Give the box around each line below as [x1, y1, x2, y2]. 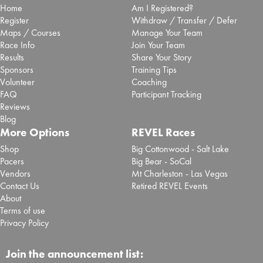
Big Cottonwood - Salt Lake [131, 143, 229, 156]
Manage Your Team [131, 26, 203, 39]
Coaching [131, 76, 167, 89]
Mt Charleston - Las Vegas [131, 167, 228, 180]
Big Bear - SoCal [131, 155, 191, 168]
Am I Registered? [131, 2, 193, 15]
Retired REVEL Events [131, 180, 208, 193]
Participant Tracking [131, 88, 201, 101]
